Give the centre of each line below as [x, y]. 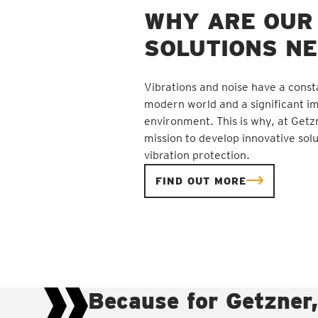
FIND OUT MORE [201, 181]
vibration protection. [198, 155]
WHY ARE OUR [229, 21]
